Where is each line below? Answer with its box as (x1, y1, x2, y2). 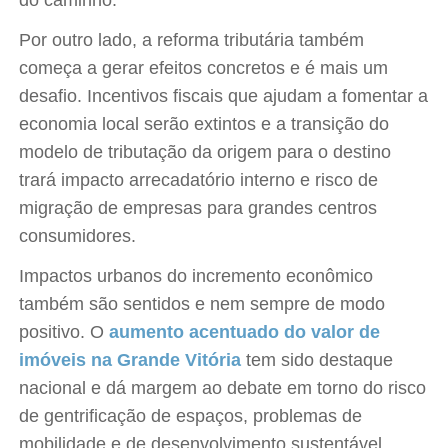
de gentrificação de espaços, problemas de (19, 406, 363, 426)
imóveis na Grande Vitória (19, 350, 242, 370)
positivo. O (19, 322, 110, 342)
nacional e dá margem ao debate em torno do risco (19, 378, 427, 398)
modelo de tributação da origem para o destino (19, 142, 392, 162)
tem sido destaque (241, 350, 394, 370)
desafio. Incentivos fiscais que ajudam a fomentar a (19, 86, 429, 106)
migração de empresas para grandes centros (19, 198, 378, 218)
